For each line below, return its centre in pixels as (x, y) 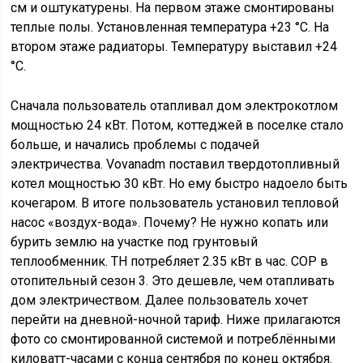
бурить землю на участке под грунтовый (135, 242)
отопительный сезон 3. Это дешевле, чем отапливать (173, 281)
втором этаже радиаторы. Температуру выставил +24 (174, 47)
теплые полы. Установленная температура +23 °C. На (170, 27)
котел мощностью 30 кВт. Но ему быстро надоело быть (179, 184)
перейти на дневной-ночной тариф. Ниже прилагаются (176, 320)
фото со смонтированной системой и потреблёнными (173, 339)
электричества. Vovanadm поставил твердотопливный (175, 164)
